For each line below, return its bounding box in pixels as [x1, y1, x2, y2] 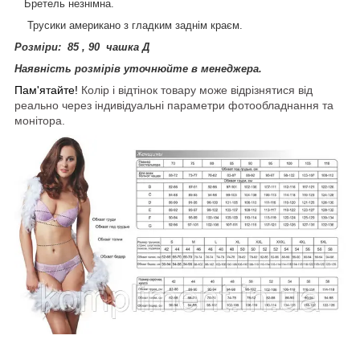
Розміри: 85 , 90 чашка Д [14, 40, 153, 53]
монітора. [14, 113, 65, 127]
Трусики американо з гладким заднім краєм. [14, 18, 243, 31]
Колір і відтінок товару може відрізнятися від [78, 83, 313, 96]
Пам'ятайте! [14, 83, 78, 96]
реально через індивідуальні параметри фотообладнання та [14, 98, 333, 112]
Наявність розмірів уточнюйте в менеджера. [14, 62, 262, 75]
